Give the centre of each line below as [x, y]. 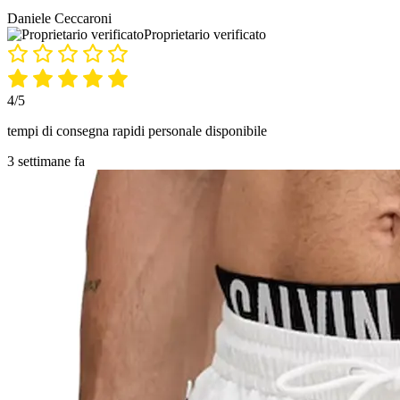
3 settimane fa [46, 161]
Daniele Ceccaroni [59, 18]
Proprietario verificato [205, 34]
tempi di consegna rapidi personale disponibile [137, 130]
